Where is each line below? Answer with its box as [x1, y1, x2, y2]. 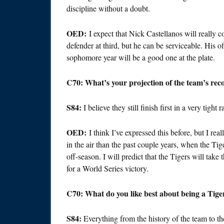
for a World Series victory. [66, 163, 148, 174]
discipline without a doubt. [66, 3, 150, 14]
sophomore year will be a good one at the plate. [66, 52, 215, 63]
